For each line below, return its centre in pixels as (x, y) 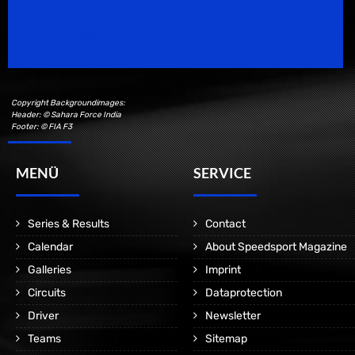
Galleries (50, 270)
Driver (43, 316)
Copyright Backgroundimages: (68, 103)
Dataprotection (244, 293)
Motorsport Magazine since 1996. (98, 34)
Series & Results (69, 224)
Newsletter (233, 316)
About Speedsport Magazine (276, 247)
